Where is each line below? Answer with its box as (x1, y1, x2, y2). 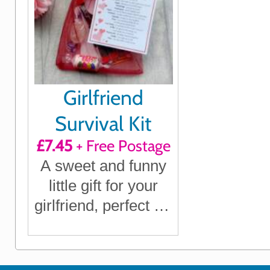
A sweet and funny (40, 157, 166, 175)
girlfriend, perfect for (34, 196, 172, 215)
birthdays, (69, 216, 137, 235)
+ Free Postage (72, 136, 171, 156)
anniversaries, (55, 236, 151, 255)
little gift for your (48, 177, 158, 195)
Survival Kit (55, 111, 151, 136)
